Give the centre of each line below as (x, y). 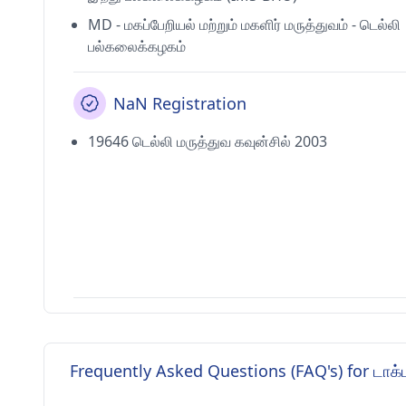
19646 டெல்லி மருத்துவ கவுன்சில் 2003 (208, 141)
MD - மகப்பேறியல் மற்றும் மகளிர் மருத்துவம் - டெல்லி (244, 24)
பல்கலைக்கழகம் (137, 46)
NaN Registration (180, 103)
